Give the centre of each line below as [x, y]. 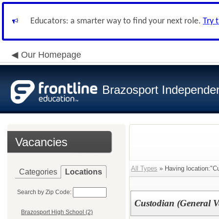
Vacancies [41, 142]
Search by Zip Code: [44, 192]
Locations [84, 172]
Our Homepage [51, 55]
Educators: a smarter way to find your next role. [117, 21]
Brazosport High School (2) [57, 212]
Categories [38, 172]
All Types [144, 168]
